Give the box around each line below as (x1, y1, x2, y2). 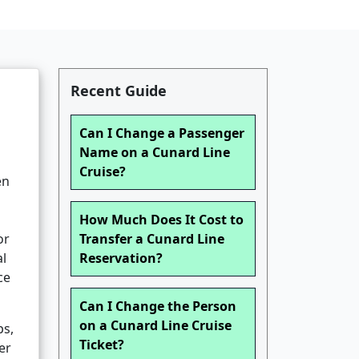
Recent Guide (71, 81, 167, 101)
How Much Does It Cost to (79, 211, 244, 229)
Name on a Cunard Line (79, 143, 230, 162)
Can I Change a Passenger (79, 124, 244, 143)
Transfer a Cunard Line (79, 230, 224, 248)
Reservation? (79, 249, 163, 268)
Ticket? (79, 336, 124, 354)
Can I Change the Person (79, 297, 236, 316)
